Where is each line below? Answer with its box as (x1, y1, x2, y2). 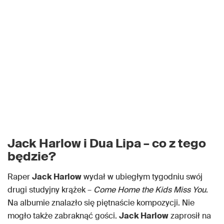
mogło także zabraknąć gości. (7, 210, 119, 221)
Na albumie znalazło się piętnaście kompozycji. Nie (7, 197, 194, 208)
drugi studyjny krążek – (7, 184, 93, 195)
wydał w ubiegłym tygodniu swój (81, 171, 202, 182)
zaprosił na (168, 210, 211, 221)
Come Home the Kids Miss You (93, 184, 206, 195)
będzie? (7, 148, 56, 164)
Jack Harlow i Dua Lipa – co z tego (7, 135, 206, 151)
